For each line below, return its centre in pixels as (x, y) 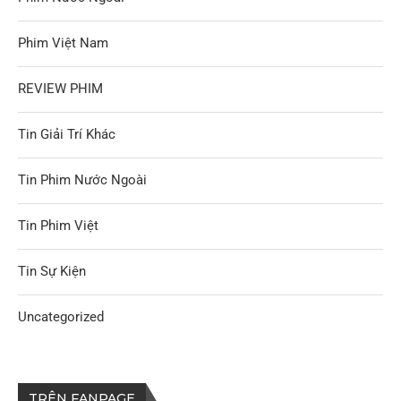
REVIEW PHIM (60, 89)
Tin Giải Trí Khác (67, 134)
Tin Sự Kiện (52, 271)
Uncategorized (61, 317)
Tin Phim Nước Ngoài (82, 180)
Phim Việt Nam (63, 43)
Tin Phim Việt (58, 226)
